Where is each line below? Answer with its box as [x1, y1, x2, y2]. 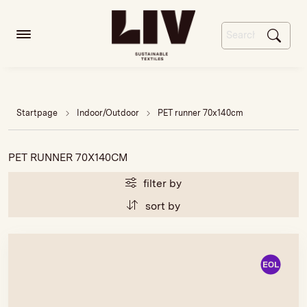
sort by [145, 199, 180, 213]
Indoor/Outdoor [76, 107, 141, 118]
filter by [143, 177, 182, 191]
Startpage [16, 107, 58, 118]
